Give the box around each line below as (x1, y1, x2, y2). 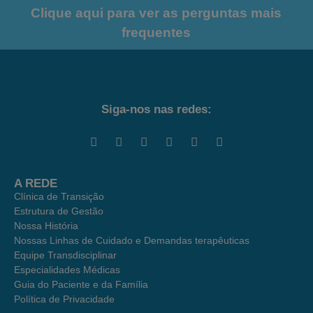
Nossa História (14, 220, 78, 231)
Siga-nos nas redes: (101, 103, 212, 116)
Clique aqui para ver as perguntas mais (30, 6, 282, 20)
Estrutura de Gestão (14, 205, 103, 217)
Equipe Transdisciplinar (14, 249, 117, 261)
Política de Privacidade (14, 293, 115, 305)
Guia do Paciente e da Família (14, 279, 148, 290)
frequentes (121, 25, 191, 40)
